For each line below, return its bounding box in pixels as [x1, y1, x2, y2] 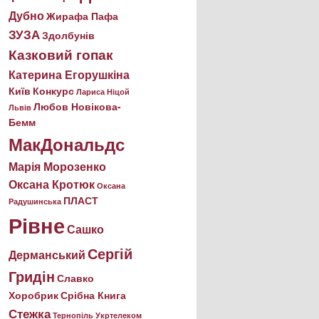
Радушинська [9, 196, 61, 207]
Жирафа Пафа [46, 9, 118, 23]
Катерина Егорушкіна [9, 66, 130, 83]
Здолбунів [42, 28, 95, 43]
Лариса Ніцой [76, 86, 130, 98]
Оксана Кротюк [9, 176, 95, 193]
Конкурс [33, 84, 74, 98]
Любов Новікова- [33, 100, 121, 114]
